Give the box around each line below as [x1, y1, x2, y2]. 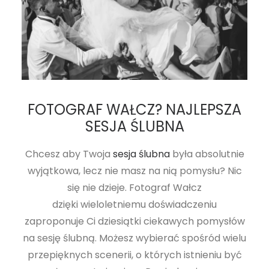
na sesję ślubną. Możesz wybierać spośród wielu [23, 231, 246, 245]
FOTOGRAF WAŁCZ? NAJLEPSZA [28, 99, 241, 119]
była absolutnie [169, 147, 244, 161]
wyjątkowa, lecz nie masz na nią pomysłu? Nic [27, 163, 242, 178]
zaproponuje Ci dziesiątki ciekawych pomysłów [24, 214, 245, 228]
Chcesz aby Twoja [25, 147, 113, 161]
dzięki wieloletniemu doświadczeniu [52, 197, 217, 211]
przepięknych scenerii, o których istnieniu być [27, 247, 242, 262]
